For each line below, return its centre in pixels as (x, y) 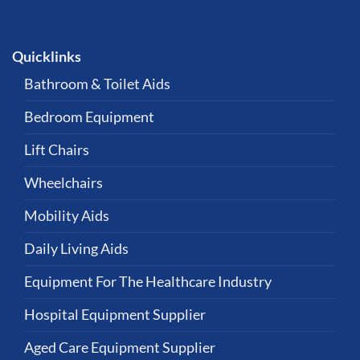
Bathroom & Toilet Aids (97, 84)
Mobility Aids (67, 215)
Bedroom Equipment (89, 117)
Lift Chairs (57, 149)
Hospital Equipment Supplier (115, 314)
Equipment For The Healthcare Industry (148, 281)
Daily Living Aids (76, 248)
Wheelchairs (63, 182)
